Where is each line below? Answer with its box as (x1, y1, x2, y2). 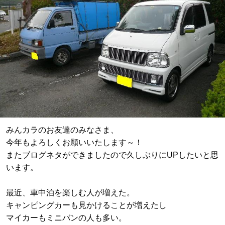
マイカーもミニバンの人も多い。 (6, 213, 127, 222)
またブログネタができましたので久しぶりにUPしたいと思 (6, 151, 218, 160)
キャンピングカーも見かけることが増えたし (6, 201, 167, 210)
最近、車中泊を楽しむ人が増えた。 (6, 188, 135, 197)
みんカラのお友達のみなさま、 (6, 126, 119, 135)
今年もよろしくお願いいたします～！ (6, 138, 143, 147)
